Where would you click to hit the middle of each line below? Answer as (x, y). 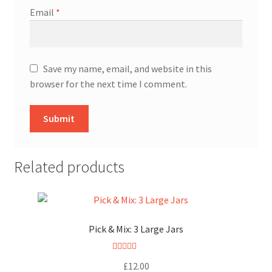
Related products (69, 167)
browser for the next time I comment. (108, 83)
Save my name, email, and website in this (127, 68)
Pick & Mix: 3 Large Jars (136, 229)
